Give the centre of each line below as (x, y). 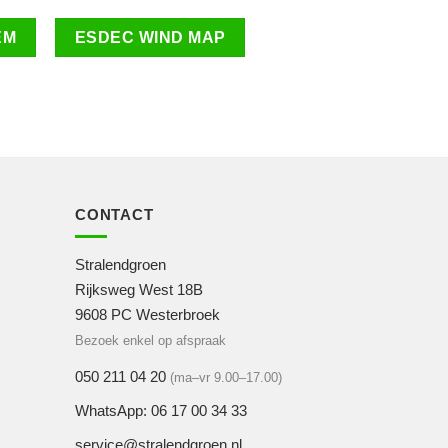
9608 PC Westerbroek (147, 314)
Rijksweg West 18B (139, 289)
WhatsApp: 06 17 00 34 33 (161, 410)
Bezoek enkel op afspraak (150, 340)
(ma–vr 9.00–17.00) (226, 377)
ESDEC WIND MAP (150, 37)
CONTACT (114, 214)
